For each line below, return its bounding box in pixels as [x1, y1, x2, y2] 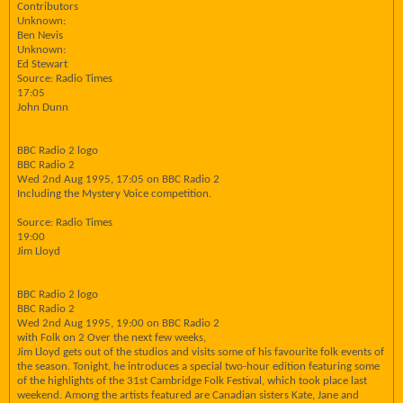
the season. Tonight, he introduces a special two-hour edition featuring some [17, 361, 380, 372]
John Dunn [17, 102, 68, 113]
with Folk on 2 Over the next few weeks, [17, 332, 206, 344]
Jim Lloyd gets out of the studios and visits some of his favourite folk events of [17, 346, 384, 358]
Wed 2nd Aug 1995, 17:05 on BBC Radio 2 [17, 174, 219, 185]
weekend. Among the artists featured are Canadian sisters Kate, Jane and [17, 390, 359, 401]
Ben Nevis [17, 30, 63, 41]
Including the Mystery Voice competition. [17, 188, 211, 200]
